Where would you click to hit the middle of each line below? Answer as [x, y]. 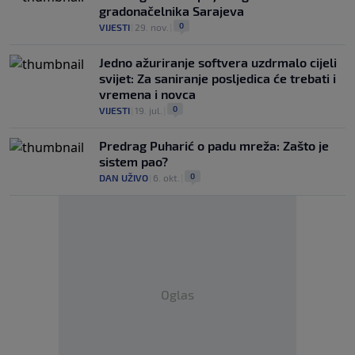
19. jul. [149, 110]
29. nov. [152, 27]
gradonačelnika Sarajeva [172, 11]
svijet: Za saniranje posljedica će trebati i [218, 78]
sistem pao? [134, 161]
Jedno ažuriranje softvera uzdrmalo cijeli [218, 62]
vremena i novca [147, 94]
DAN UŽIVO [124, 177]
